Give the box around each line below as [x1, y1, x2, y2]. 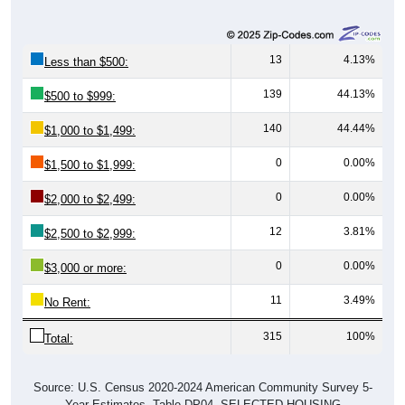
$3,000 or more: [44, 240, 127, 254]
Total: [44, 310, 73, 325]
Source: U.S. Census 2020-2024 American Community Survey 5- [33, 359, 372, 373]
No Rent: [44, 274, 90, 288]
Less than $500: [44, 33, 128, 48]
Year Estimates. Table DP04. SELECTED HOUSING [64, 376, 341, 391]
